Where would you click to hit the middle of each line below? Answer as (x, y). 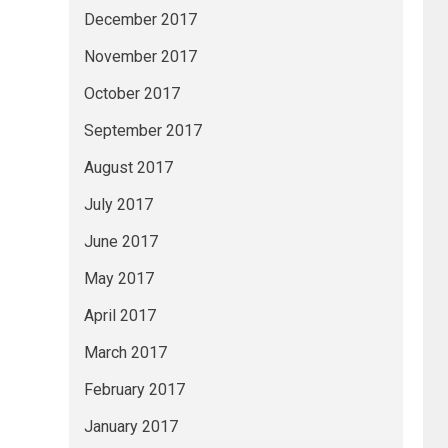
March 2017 (125, 352)
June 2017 (120, 241)
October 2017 (131, 93)
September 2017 (142, 130)
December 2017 (140, 19)
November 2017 (140, 56)
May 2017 (118, 278)
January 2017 (130, 426)
